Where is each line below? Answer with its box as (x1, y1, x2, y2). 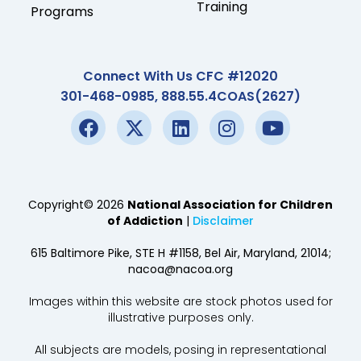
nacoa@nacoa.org (128, 261, 233, 278)
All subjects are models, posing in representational (35, 342, 326, 359)
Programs (30, 2, 93, 21)
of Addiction (107, 213, 183, 230)
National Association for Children (127, 197, 333, 214)
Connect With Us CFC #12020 (83, 67, 278, 86)
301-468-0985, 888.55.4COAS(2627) (60, 87, 301, 106)
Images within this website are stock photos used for (28, 293, 333, 310)
